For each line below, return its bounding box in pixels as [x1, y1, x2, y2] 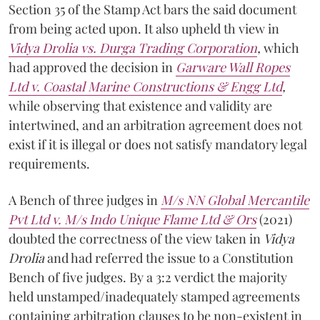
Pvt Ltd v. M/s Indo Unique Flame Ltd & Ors [9, 210, 256, 228]
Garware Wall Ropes [176, 58, 290, 76]
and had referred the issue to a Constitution [47, 249, 294, 266]
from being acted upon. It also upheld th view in [9, 19, 279, 37]
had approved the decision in [9, 58, 176, 76]
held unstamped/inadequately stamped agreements [9, 287, 300, 305]
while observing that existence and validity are [9, 96, 272, 114]
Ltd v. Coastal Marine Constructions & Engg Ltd [9, 77, 282, 95]
